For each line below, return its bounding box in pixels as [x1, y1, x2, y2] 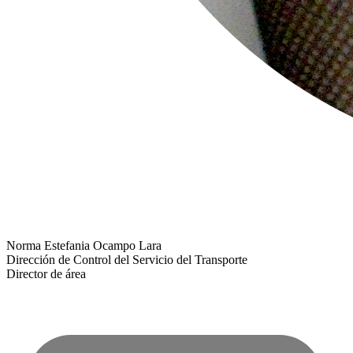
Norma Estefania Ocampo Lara [6, 238, 162, 252]
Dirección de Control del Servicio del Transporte [6, 252, 247, 266]
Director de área [6, 266, 86, 281]
